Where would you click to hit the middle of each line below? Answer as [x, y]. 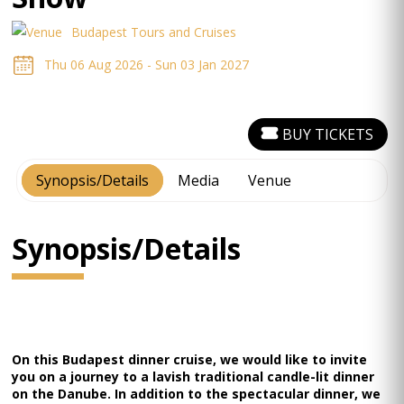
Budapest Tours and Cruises [154, 32]
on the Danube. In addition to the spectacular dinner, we [197, 394]
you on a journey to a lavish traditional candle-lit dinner [193, 376]
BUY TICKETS [327, 134]
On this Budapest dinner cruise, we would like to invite [190, 359]
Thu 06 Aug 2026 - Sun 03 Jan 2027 [147, 64]
